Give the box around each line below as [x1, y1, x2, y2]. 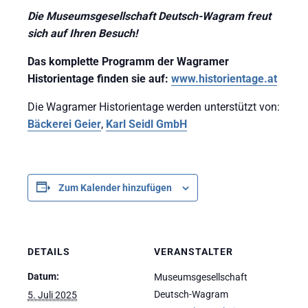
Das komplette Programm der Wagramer [27, 54, 229, 68]
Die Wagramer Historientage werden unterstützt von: [27, 100, 280, 113]
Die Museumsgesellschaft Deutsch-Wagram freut [27, 9, 271, 23]
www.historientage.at [171, 71, 277, 85]
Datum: [27, 270, 59, 282]
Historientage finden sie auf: [27, 71, 171, 85]
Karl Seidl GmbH [106, 117, 187, 131]
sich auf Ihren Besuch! [27, 26, 137, 40]
